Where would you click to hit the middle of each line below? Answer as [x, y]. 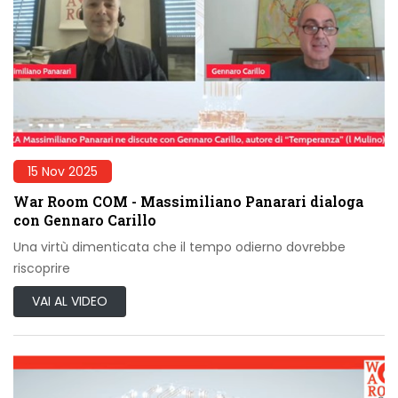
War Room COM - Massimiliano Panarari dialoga [188, 201]
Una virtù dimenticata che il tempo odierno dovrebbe [179, 247]
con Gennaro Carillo [85, 219]
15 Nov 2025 [63, 171]
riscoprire [42, 268]
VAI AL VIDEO [70, 301]
